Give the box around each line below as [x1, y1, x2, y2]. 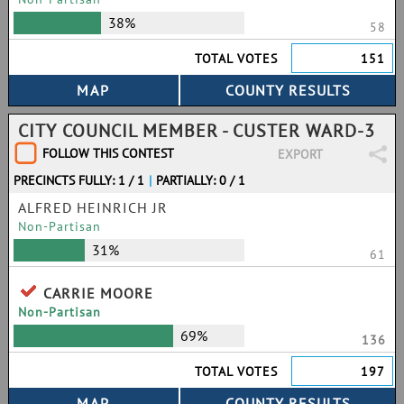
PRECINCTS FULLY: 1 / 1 [14, 172, 144, 188]
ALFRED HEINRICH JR [18, 198, 168, 216]
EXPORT [277, 146, 323, 162]
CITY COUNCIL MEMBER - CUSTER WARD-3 [18, 119, 375, 142]
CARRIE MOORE [43, 284, 153, 302]
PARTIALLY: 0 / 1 [156, 172, 246, 188]
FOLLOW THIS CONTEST [42, 145, 174, 161]
